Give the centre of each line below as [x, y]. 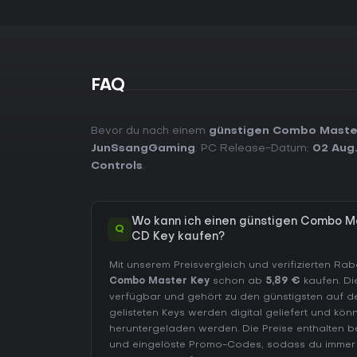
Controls [117, 166]
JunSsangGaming [143, 149]
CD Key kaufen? [178, 237]
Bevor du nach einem [150, 131]
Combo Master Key [159, 281]
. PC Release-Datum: [254, 149]
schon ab [237, 281]
